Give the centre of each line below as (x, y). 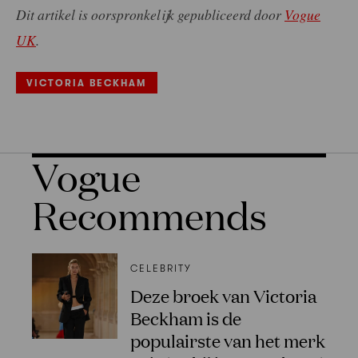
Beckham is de (185, 317)
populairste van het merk (227, 340)
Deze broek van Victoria (223, 295)
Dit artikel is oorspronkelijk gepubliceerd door (150, 15)
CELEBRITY (161, 268)
